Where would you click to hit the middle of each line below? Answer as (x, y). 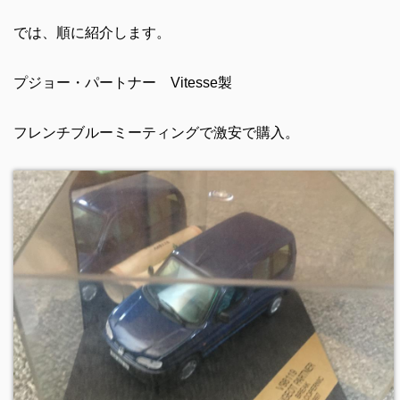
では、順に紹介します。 (92, 32)
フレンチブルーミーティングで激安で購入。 (163, 132)
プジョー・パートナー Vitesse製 (122, 82)
